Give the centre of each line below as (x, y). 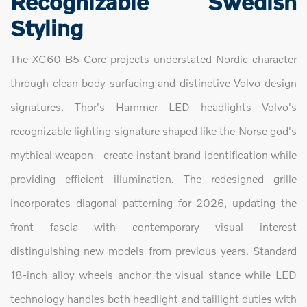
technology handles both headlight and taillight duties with (153, 299)
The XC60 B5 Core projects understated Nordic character (153, 59)
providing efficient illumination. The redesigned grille (153, 179)
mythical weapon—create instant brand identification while (153, 155)
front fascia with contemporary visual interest (153, 227)
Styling (47, 28)
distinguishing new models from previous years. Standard (153, 251)
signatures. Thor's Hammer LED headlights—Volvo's (153, 107)
